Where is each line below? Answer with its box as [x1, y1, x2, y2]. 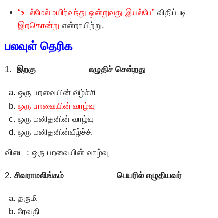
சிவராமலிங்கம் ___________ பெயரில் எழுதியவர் [12, 171, 182, 181]
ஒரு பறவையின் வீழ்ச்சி [18, 88, 96, 97]
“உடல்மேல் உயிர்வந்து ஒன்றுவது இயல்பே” [18, 8, 155, 18]
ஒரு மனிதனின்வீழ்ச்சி [18, 127, 92, 137]
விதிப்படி [155, 8, 186, 18]
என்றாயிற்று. [59, 21, 104, 31]
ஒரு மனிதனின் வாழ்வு [18, 114, 94, 124]
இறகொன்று [18, 21, 59, 31]
